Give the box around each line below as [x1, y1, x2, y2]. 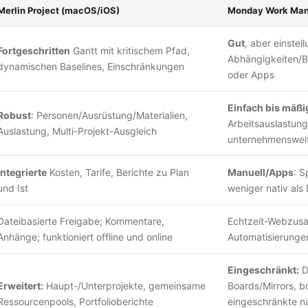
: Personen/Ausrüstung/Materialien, [31, 109, 188, 121]
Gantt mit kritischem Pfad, [70, 44, 190, 56]
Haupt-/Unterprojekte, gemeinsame [43, 279, 206, 291]
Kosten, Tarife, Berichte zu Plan [47, 166, 189, 178]
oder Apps [228, 68, 274, 80]
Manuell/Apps [228, 166, 294, 178]
